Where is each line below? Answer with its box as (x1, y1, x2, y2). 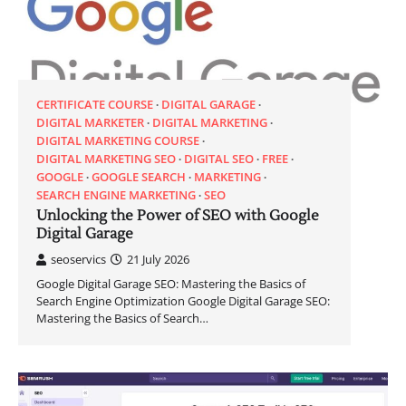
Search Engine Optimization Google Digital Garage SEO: (36, 292, 330, 309)
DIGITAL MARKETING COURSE (36, 131, 199, 149)
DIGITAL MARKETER (36, 113, 144, 130)
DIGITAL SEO (184, 150, 254, 167)
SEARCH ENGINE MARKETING (36, 186, 196, 203)
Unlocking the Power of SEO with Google (36, 206, 319, 225)
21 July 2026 (127, 250, 189, 267)
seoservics (51, 250, 106, 267)
